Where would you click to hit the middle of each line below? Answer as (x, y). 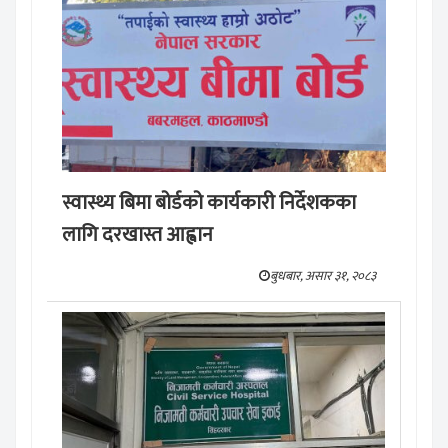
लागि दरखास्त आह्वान (137, 235)
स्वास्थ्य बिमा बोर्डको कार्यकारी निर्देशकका (209, 203)
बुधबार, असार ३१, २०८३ (323, 276)
